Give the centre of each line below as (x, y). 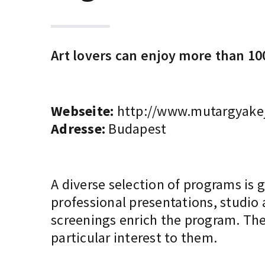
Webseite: (83, 111)
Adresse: (78, 129)
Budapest (136, 129)
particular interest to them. (134, 237)
